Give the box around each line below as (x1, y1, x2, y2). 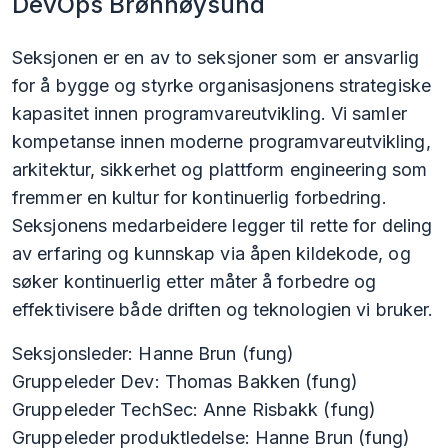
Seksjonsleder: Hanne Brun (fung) (12, 343, 295, 365)
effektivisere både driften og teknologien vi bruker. (12, 299, 434, 321)
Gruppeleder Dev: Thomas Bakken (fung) (12, 371, 358, 393)
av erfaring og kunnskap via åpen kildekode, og (12, 243, 411, 265)
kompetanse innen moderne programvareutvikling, (12, 131, 431, 153)
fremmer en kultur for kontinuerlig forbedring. (12, 187, 387, 209)
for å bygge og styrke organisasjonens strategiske (12, 75, 431, 97)
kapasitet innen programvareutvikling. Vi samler (12, 103, 407, 125)
